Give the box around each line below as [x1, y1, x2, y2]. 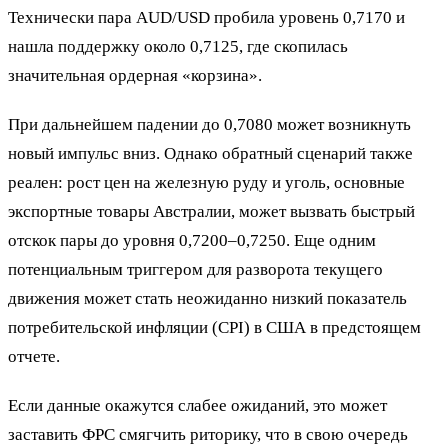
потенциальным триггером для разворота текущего [8, 259, 383, 279]
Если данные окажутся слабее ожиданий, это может [8, 395, 387, 415]
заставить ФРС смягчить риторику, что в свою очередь [8, 424, 408, 444]
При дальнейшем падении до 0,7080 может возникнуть [8, 114, 411, 134]
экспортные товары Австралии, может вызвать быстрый [8, 201, 415, 221]
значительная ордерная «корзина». [8, 65, 262, 85]
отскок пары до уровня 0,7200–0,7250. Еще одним [8, 230, 376, 250]
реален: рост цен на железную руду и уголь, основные [8, 172, 405, 192]
